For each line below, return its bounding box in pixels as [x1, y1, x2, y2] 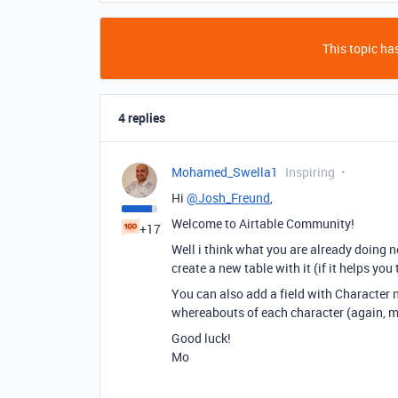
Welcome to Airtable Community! [171, 215, 354, 232]
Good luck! [171, 330, 231, 346]
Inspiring [285, 163, 335, 180]
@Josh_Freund [187, 189, 270, 206]
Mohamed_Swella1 [171, 163, 278, 180]
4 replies [118, 109, 165, 126]
